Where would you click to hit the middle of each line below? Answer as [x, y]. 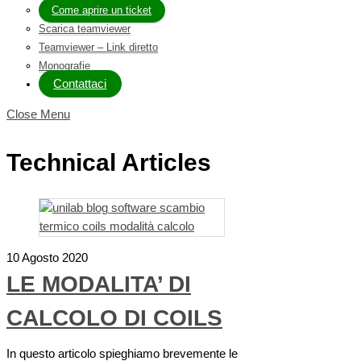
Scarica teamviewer [85, 29]
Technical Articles [109, 162]
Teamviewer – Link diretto [98, 48]
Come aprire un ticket [102, 10]
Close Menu [38, 114]
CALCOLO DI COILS [114, 317]
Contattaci [80, 84]
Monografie [64, 66]
